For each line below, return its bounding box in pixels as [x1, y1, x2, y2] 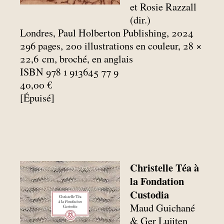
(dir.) [130, 13, 151, 27]
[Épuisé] [20, 91, 54, 105]
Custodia [130, 187, 169, 202]
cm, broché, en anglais [42, 52, 133, 66]
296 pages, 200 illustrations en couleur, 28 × [20, 39, 201, 53]
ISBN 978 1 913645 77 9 [20, 65, 118, 79]
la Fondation [130, 173, 184, 189]
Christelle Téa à [130, 160, 199, 175]
